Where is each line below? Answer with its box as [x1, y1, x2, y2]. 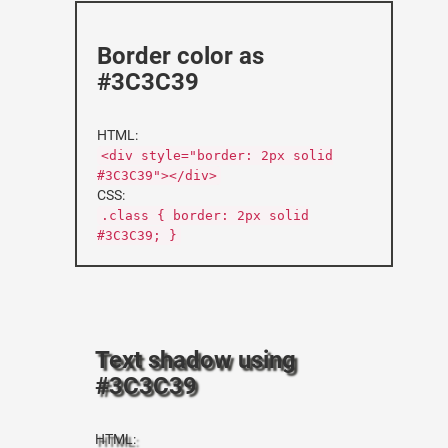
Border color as [97, 42, 264, 70]
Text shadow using [95, 346, 296, 374]
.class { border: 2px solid [101, 208, 309, 223]
